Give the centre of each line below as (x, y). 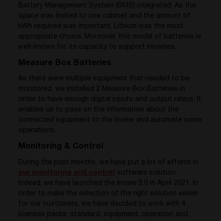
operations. (37, 131)
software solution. (146, 173)
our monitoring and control (67, 173)
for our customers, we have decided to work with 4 (102, 204)
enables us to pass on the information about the (99, 110)
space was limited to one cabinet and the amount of (105, 16)
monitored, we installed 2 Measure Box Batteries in (102, 90)
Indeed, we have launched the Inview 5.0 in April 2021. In (109, 184)
